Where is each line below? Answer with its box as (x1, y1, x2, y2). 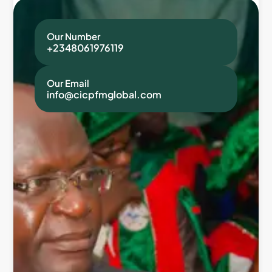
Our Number (47, 30, 101, 42)
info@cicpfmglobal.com (47, 88, 162, 101)
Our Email (47, 77, 90, 89)
